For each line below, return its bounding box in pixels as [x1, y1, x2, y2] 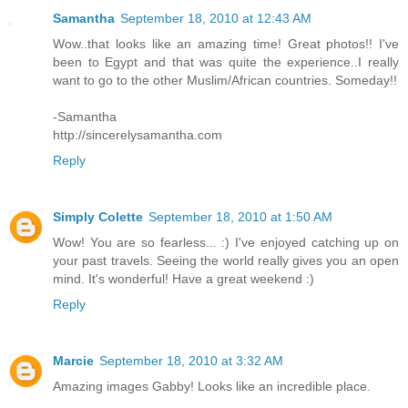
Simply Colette [53, 209, 143, 224]
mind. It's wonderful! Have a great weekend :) [53, 270, 314, 286]
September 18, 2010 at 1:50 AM [148, 209, 332, 224]
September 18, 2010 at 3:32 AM [99, 352, 283, 368]
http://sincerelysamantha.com [53, 127, 222, 142]
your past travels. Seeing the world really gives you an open [53, 252, 399, 268]
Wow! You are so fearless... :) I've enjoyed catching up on [53, 234, 399, 250]
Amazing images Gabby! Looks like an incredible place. [53, 378, 371, 393]
